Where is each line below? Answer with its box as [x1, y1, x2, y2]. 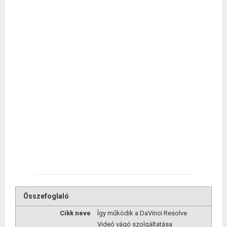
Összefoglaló [23, 192, 69, 200]
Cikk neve [59, 209, 91, 217]
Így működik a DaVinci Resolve [97, 209, 187, 217]
